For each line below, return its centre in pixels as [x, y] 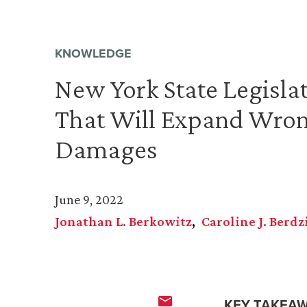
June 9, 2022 [89, 200]
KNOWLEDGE [93, 54]
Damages [106, 149]
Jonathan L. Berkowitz [123, 222]
